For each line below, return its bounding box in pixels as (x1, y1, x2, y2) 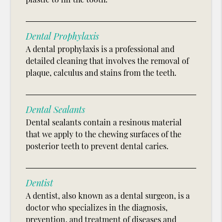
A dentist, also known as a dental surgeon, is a (26, 190, 190, 201)
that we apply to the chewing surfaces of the (26, 129, 182, 140)
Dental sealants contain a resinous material (26, 117, 182, 128)
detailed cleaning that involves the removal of (26, 55, 189, 66)
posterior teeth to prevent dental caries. (26, 141, 169, 152)
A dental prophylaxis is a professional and (26, 44, 175, 55)
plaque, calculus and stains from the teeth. (26, 67, 177, 78)
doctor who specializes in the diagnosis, (26, 202, 168, 213)
